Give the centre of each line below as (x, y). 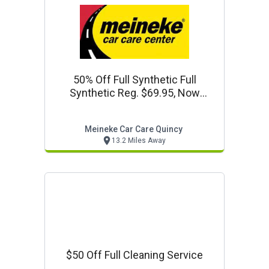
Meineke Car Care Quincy (133, 129)
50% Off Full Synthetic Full (134, 80)
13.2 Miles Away (138, 141)
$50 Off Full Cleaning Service (134, 255)
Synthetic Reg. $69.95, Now (134, 93)
